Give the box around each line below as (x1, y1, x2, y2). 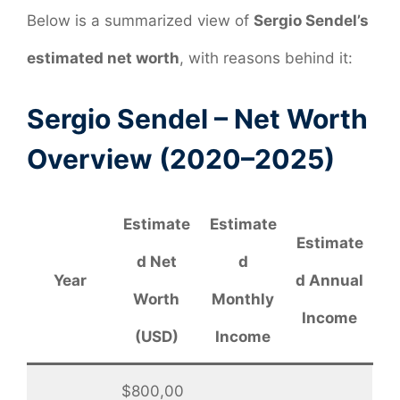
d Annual (296, 271, 363, 290)
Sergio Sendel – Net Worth (27, 103, 368, 136)
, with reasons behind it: (179, 48, 353, 67)
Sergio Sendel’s (254, 11, 369, 29)
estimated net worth (27, 48, 179, 67)
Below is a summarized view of (27, 11, 254, 29)
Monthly (212, 290, 274, 309)
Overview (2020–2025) (27, 143, 335, 176)
